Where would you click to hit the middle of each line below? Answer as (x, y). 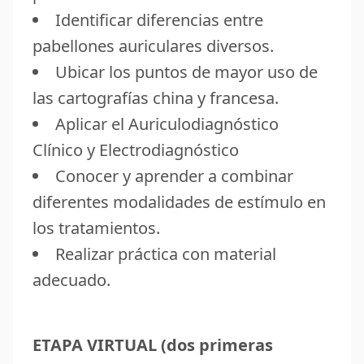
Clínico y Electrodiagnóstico (136, 149)
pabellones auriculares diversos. (153, 45)
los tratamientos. (96, 227)
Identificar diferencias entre (159, 19)
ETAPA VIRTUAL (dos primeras (153, 344)
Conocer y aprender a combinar (174, 175)
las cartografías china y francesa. (156, 97)
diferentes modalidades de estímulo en (179, 201)
